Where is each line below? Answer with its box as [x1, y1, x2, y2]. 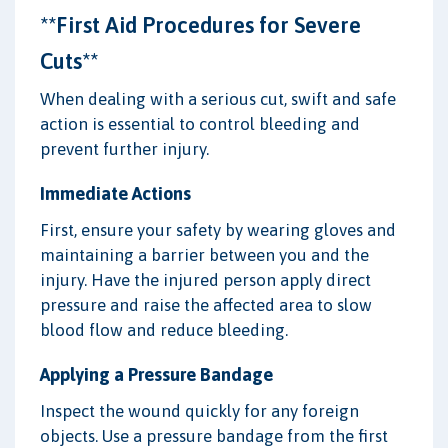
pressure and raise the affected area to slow [40, 294, 372, 315]
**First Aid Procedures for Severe [40, 11, 361, 38]
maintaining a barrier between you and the [40, 244, 369, 265]
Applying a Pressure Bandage [40, 363, 273, 385]
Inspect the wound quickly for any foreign [40, 400, 359, 421]
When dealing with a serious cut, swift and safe [40, 88, 396, 109]
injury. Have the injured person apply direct [40, 269, 371, 290]
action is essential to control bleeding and [40, 113, 360, 134]
